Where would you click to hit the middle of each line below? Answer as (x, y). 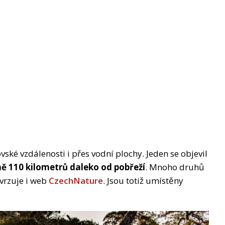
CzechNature (76, 180)
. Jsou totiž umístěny (143, 180)
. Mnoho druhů (175, 167)
